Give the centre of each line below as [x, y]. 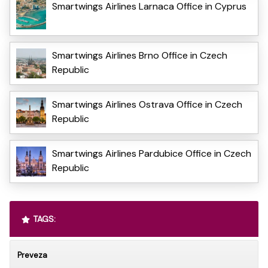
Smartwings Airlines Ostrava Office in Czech [147, 104]
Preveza [32, 255]
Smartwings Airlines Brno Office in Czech [140, 55]
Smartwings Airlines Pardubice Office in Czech [152, 153]
